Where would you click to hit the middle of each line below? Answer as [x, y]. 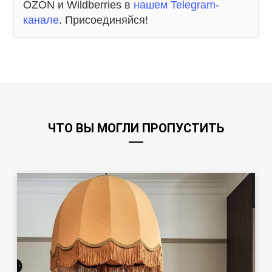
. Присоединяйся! [104, 20]
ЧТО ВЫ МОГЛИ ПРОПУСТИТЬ [136, 128]
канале [41, 20]
